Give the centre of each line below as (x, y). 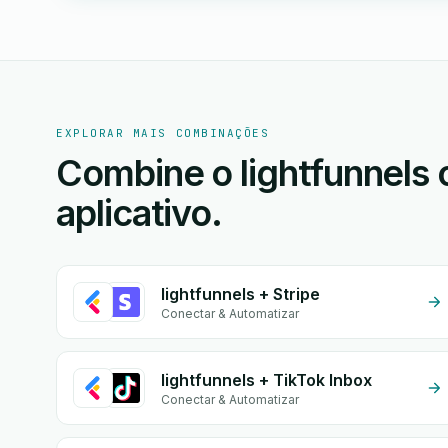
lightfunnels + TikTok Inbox (266, 380)
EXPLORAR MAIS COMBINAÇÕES (163, 133)
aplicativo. (139, 213)
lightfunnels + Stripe (240, 294)
